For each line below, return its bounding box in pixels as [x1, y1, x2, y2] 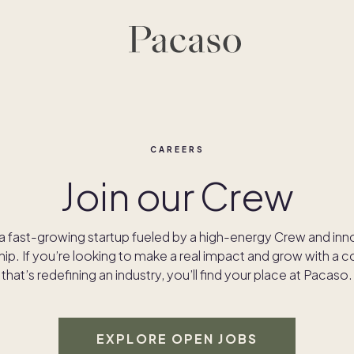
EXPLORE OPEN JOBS [96, 330, 258, 347]
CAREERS [149, 145, 205, 154]
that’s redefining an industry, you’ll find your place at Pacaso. [2, 266, 352, 283]
